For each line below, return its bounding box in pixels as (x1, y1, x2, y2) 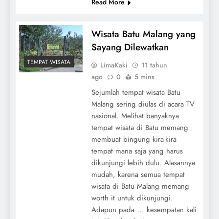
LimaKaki (100, 60, 128, 70)
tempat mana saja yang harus (91, 145, 183, 156)
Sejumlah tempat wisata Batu (91, 87, 180, 98)
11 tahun (141, 60, 167, 70)
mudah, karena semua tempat (91, 169, 185, 180)
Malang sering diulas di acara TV (91, 98, 195, 109)
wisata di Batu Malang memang (91, 180, 189, 192)
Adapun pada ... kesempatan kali (91, 204, 197, 215)
